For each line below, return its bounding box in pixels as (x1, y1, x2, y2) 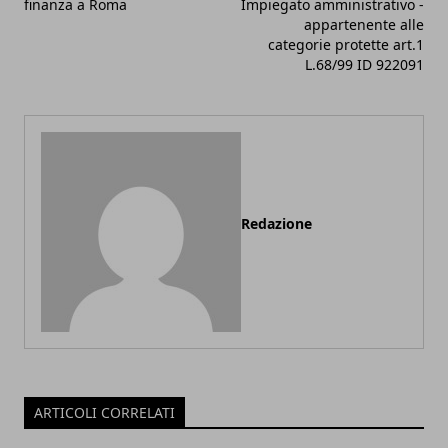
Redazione (241, 213, 312, 233)
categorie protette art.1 (268, 34, 424, 54)
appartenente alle (304, 14, 424, 34)
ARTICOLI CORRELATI (34, 402, 175, 422)
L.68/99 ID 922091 (305, 54, 424, 74)
